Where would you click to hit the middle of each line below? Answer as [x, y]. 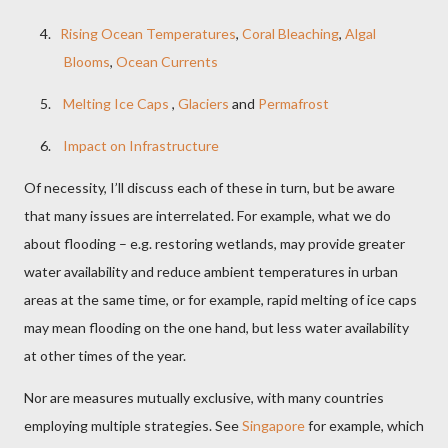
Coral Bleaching [290, 33]
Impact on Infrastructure [141, 145]
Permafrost [293, 103]
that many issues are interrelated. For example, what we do [207, 215]
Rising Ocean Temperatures [148, 33]
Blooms [87, 61]
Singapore [273, 425]
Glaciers [203, 103]
